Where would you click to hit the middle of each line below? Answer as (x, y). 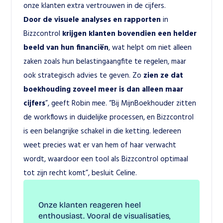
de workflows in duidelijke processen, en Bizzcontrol (109, 117)
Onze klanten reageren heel (90, 205)
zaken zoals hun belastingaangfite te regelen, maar (105, 61)
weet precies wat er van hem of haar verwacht (100, 145)
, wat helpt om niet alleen (150, 47)
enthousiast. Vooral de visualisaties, (105, 216)
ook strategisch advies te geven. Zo (84, 75)
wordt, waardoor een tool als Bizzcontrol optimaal (106, 159)
